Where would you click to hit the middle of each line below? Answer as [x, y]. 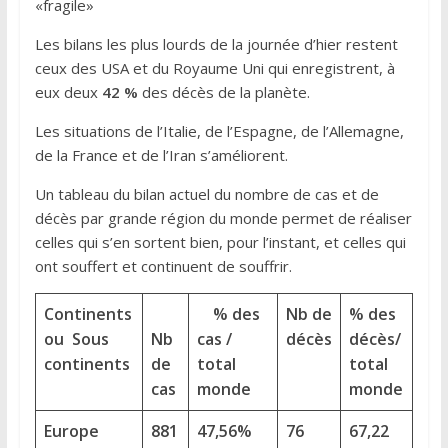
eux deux [66, 91]
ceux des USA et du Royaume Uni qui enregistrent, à [214, 67]
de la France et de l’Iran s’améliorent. [163, 154]
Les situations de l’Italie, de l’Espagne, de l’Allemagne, [219, 130]
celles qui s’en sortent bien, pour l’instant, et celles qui [220, 241]
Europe [71, 430]
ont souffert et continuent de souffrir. [165, 265]
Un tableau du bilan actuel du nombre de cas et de [206, 193]
